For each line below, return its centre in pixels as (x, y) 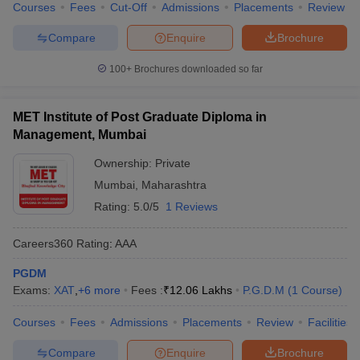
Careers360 (43, 243)
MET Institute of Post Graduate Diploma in (140, 117)
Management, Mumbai (80, 135)
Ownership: (125, 163)
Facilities (330, 322)
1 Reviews (192, 207)
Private (173, 163)
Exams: (33, 290)
